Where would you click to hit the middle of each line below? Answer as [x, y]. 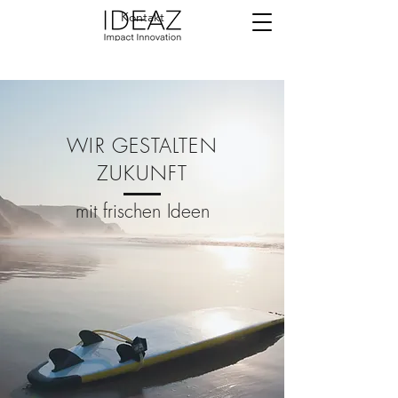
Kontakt [142, 17]
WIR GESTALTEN [142, 146]
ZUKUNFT [142, 173]
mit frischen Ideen [142, 211]
